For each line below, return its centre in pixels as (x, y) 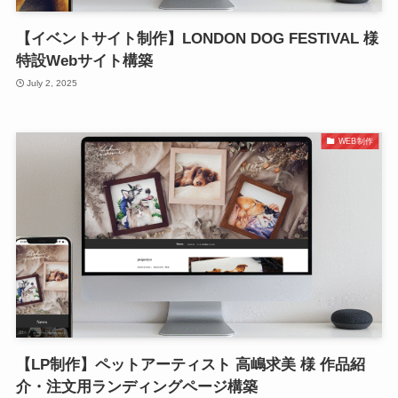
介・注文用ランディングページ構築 (136, 387)
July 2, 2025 (52, 83)
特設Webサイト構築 (84, 61)
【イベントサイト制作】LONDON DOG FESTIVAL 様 (197, 39)
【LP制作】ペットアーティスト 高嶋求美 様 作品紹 (190, 365)
